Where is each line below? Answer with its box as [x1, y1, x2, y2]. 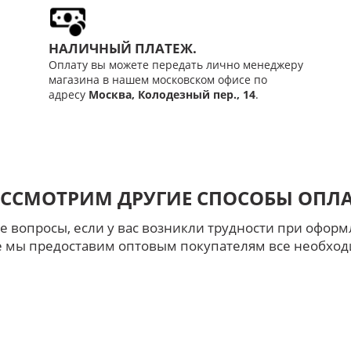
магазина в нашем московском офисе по [48, 71, 267, 87]
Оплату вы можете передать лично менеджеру [48, 56, 303, 72]
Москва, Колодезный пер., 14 [88, 86, 255, 102]
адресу [48, 86, 89, 102]
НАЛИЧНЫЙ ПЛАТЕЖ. [48, 38, 197, 57]
